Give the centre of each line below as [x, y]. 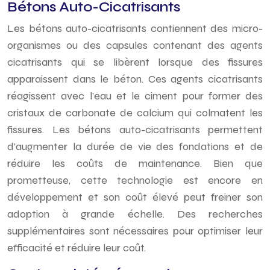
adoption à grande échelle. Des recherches [135, 214]
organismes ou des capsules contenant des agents [135, 45]
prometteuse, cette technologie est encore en [135, 180]
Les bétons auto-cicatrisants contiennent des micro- [135, 28]
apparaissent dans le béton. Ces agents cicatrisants [135, 79]
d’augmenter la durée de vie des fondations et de [135, 146]
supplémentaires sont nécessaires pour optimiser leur [135, 231]
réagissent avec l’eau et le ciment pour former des [135, 96]
